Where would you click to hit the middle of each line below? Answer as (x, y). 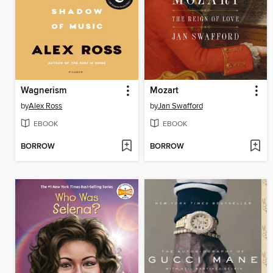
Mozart (164, 91)
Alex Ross (45, 106)
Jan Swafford (180, 106)
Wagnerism (44, 91)
